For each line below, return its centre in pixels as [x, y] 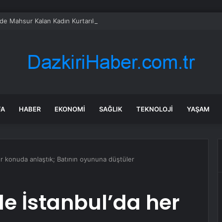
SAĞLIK [111, 109]
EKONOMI [70, 109]
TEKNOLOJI [155, 109]
